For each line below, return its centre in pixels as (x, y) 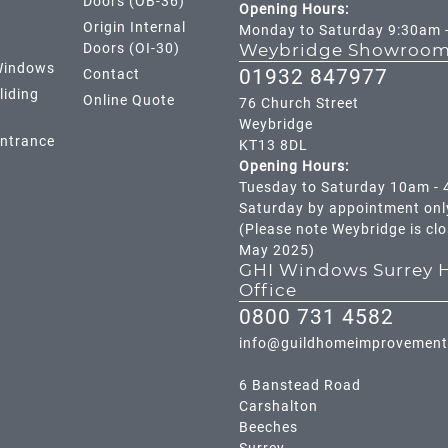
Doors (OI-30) (132, 48)
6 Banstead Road (300, 385)
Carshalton (278, 406)
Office (268, 291)
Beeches (268, 427)
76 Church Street (299, 103)
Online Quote (129, 100)
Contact (112, 74)
